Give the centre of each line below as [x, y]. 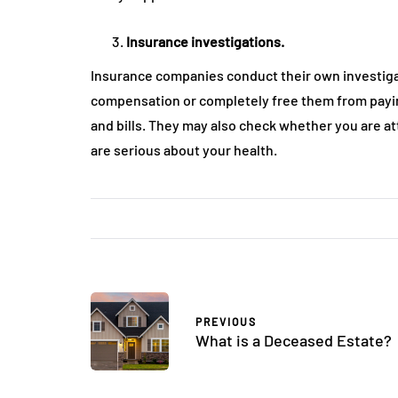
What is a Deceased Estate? [294, 341]
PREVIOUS [226, 322]
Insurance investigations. [207, 42]
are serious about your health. [185, 150]
